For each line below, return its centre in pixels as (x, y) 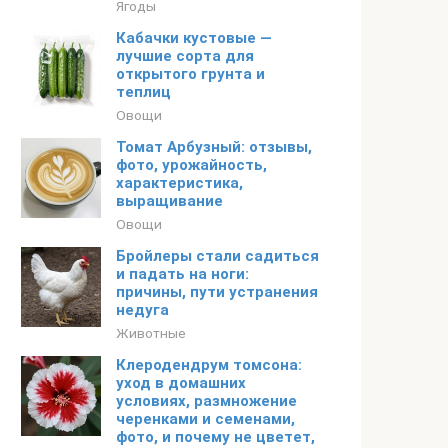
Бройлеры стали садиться (217, 256)
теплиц (143, 92)
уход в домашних (181, 383)
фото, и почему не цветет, (215, 437)
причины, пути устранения (217, 292)
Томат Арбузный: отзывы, (214, 147)
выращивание (169, 201)
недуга (142, 310)
